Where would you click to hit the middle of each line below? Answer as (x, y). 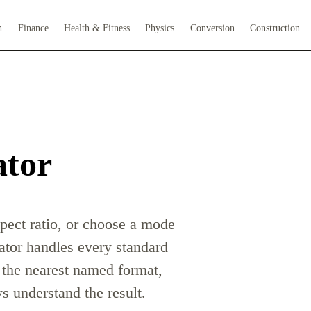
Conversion (212, 27)
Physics (160, 27)
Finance (33, 27)
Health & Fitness (96, 27)
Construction (275, 27)
